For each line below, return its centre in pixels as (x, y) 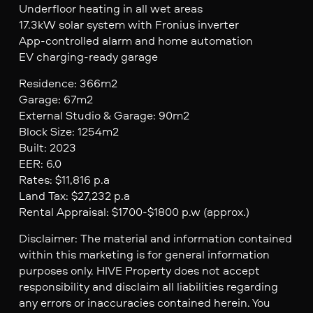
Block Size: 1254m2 (68, 131)
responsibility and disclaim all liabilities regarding (148, 286)
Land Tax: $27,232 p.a (74, 195)
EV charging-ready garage (88, 56)
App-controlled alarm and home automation (136, 40)
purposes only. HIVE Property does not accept (139, 270)
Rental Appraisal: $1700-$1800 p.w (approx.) (134, 211)
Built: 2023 (47, 147)
